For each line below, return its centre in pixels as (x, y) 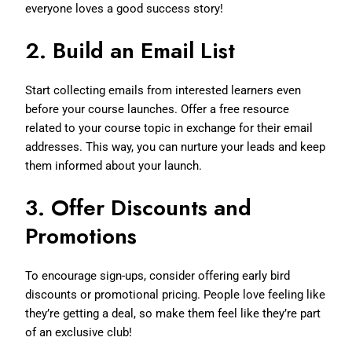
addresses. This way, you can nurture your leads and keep (176, 147)
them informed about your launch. (114, 165)
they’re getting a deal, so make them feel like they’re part (173, 313)
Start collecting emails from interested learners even (163, 90)
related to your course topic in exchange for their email (169, 128)
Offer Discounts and (152, 207)
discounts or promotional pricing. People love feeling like (176, 294)
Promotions (81, 236)
